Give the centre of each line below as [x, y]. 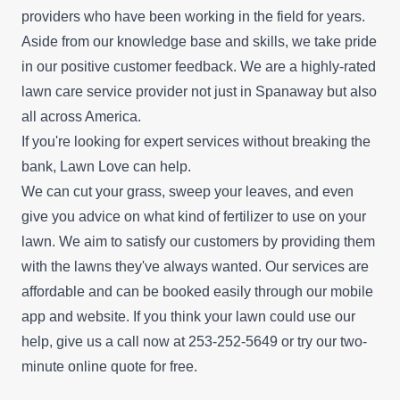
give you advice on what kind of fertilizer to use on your [194, 216]
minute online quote [84, 366]
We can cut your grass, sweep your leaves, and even [187, 191]
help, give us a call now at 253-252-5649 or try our [181, 341]
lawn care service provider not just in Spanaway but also [199, 91]
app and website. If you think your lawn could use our [188, 316]
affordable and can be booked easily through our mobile [197, 291]
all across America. [81, 116]
